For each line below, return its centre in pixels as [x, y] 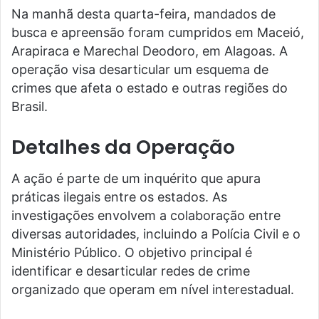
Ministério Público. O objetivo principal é [132, 252]
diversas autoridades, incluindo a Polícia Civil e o [156, 234]
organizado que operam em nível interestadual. [153, 289]
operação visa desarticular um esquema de [140, 69]
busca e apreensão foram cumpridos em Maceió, [158, 32]
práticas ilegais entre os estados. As [119, 197]
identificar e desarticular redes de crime [131, 271]
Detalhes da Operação [123, 147]
